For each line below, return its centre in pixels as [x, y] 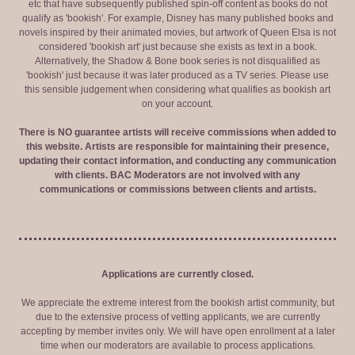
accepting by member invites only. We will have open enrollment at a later [177, 331]
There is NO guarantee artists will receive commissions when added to [177, 132]
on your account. [177, 104]
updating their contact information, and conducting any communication [177, 161]
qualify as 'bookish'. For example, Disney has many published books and [177, 18]
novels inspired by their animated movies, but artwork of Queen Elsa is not [177, 32]
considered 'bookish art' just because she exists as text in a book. [177, 47]
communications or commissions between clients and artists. [177, 189]
